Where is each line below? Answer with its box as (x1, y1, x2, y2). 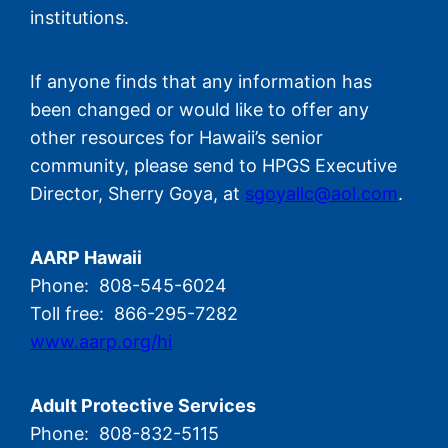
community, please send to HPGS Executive (30, 155, 398, 177)
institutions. (30, 7, 130, 29)
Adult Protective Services (30, 395, 257, 417)
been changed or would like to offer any (30, 99, 370, 121)
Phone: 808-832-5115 (30, 423, 220, 445)
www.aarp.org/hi (30, 331, 173, 353)
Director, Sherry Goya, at (30, 183, 246, 205)
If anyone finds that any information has (30, 71, 373, 93)
